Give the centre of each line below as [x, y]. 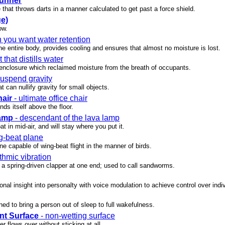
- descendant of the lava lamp [66, 118]
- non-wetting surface [77, 216]
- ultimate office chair [50, 98]
